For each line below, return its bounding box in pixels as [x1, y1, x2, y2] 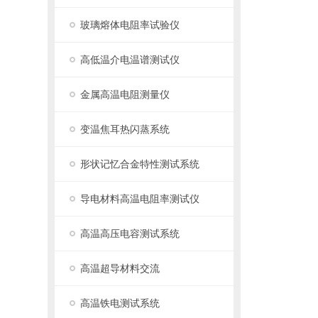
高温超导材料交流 [80, 263, 160, 274]
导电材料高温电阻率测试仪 [80, 193, 200, 204]
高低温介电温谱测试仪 [80, 54, 180, 65]
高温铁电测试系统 [80, 297, 160, 309]
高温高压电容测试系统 [80, 228, 180, 239]
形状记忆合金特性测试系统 [80, 158, 200, 170]
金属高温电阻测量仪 [80, 89, 170, 100]
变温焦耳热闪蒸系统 [80, 124, 170, 135]
